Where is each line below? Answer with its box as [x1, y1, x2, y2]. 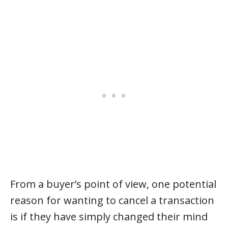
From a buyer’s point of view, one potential [10, 177, 216, 191]
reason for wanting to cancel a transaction [10, 193, 214, 207]
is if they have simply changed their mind [10, 210, 208, 223]
